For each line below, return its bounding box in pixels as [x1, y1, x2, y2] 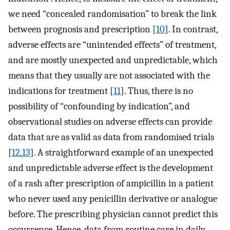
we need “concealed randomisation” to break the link [8, 8, 217, 20]
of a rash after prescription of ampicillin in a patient [8, 177, 214, 189]
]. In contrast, [165, 23, 218, 35]
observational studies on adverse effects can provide [8, 116, 212, 127]
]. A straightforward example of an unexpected [30, 146, 214, 158]
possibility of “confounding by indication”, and [8, 100, 190, 112]
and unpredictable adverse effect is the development [8, 162, 213, 174]
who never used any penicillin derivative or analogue [8, 193, 217, 204]
